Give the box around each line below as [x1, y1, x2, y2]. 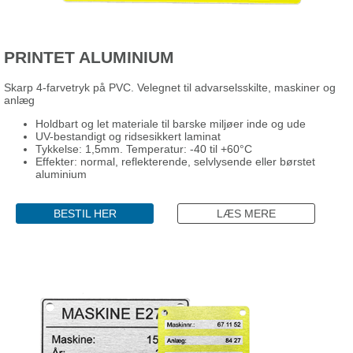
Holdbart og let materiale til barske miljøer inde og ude [35, 117, 306, 130]
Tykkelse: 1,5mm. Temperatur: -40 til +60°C [35, 142, 252, 155]
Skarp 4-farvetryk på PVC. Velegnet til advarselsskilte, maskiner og [4, 80, 336, 94]
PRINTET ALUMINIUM [4, 48, 174, 67]
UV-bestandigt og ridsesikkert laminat [35, 129, 221, 143]
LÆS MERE [217, 206, 276, 220]
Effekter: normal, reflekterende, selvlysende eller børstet [35, 154, 315, 168]
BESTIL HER [53, 206, 117, 220]
